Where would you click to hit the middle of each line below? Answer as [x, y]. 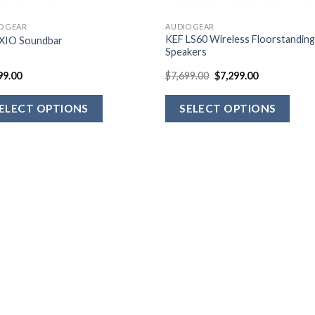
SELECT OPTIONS [228, 109]
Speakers [186, 52]
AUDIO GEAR [190, 27]
